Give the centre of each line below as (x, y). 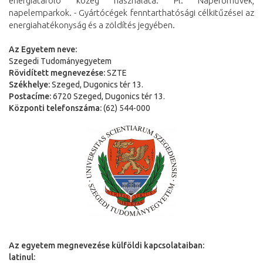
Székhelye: (29, 84)
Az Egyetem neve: (43, 49)
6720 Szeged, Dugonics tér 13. (108, 96)
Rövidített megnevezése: (57, 73)
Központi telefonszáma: (55, 108)
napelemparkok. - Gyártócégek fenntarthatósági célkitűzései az (131, 12)
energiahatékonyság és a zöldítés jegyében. (92, 25)
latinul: (22, 257)
